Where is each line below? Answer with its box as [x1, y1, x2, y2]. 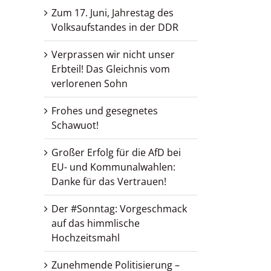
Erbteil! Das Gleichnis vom [51, 62, 170, 76]
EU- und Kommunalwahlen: [51, 160, 175, 174]
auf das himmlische [51, 217, 140, 230]
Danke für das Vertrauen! [51, 175, 166, 189]
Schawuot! [51, 119, 99, 132]
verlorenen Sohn [51, 77, 128, 91]
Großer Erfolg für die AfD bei [51, 146, 181, 160]
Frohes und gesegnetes [51, 104, 158, 118]
